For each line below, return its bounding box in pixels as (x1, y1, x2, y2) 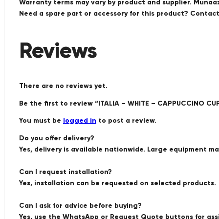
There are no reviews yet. (19, 81, 108, 90)
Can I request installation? (19, 167, 112, 176)
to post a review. (96, 116, 156, 125)
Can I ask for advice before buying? (19, 201, 142, 210)
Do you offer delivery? (19, 133, 94, 142)
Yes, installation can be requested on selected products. (19, 178, 216, 187)
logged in (63, 116, 96, 125)
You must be (19, 116, 63, 125)
